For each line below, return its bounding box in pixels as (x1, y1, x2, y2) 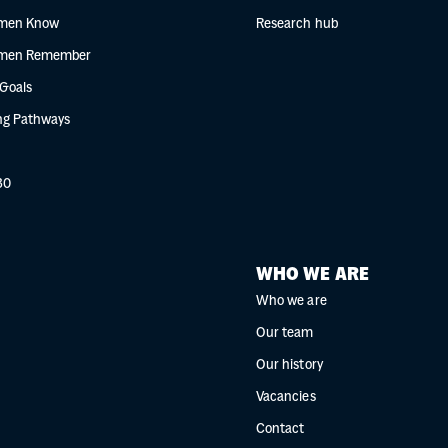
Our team (256, 327, 314, 340)
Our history (256, 359, 323, 372)
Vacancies (256, 391, 316, 404)
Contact (256, 423, 305, 436)
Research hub (256, 18, 338, 31)
